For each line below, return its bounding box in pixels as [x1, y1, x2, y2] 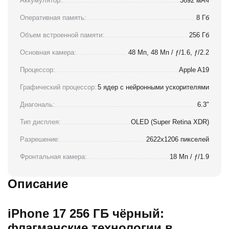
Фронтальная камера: [20, 153, 87, 161]
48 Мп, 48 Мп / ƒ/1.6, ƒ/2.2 [128, 49, 209, 57]
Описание [8, 177, 68, 191]
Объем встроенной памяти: [20, 31, 104, 39]
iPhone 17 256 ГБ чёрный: [8, 207, 164, 221]
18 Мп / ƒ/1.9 [170, 153, 209, 161]
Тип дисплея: [20, 118, 61, 126]
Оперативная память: [20, 14, 86, 22]
